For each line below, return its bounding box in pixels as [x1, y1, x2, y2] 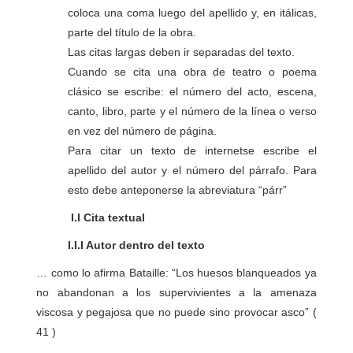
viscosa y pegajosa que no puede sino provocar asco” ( [36, 306, 317, 318]
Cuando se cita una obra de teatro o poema [68, 65, 317, 78]
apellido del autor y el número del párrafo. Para [68, 164, 317, 176]
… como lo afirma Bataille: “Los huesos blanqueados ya [36, 266, 317, 279]
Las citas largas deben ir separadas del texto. [68, 46, 295, 58]
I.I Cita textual [71, 211, 146, 224]
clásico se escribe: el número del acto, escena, [68, 85, 317, 98]
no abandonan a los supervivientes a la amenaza [36, 286, 317, 299]
